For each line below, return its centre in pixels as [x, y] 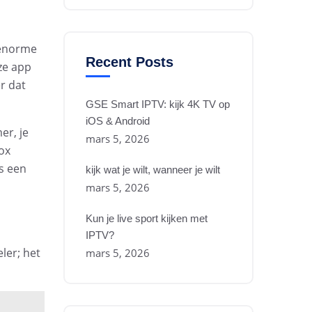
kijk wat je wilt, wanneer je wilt [153, 170]
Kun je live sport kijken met [147, 218]
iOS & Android [118, 121]
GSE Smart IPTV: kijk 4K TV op [158, 104]
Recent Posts [130, 62]
